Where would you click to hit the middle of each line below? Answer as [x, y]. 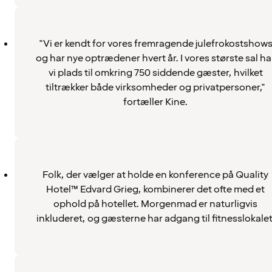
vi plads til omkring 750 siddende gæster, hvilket [155, 73]
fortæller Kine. [155, 102]
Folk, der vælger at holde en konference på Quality [155, 175]
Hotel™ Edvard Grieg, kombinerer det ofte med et [155, 189]
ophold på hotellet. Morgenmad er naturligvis [155, 204]
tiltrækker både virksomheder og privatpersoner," [155, 87]
